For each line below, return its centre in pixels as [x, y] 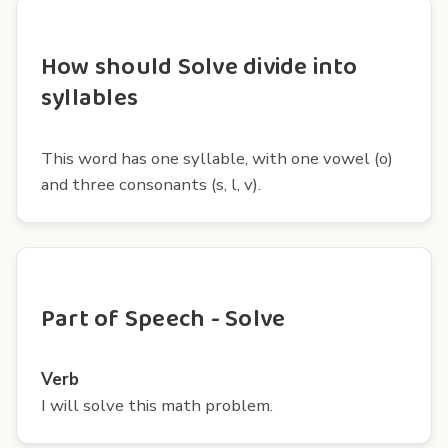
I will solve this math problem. [157, 405]
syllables [90, 98]
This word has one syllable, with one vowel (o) [217, 158]
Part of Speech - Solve [163, 319]
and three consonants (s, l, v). [151, 184]
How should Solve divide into [199, 67]
